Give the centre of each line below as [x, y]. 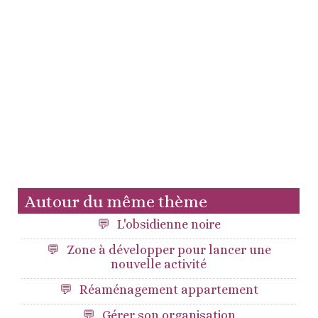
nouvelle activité [159, 264]
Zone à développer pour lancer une [169, 250]
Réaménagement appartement [169, 290]
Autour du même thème [116, 202]
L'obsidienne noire [169, 224]
